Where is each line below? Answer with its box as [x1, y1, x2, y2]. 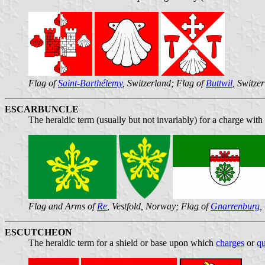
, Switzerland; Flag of [122, 77, 206, 88]
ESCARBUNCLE [5, 104, 79, 114]
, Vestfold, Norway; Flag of [107, 201, 211, 211]
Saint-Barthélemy [58, 77, 122, 88]
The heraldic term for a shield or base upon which [28, 237, 216, 248]
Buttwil [206, 77, 232, 88]
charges [216, 237, 244, 248]
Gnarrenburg [211, 201, 260, 211]
